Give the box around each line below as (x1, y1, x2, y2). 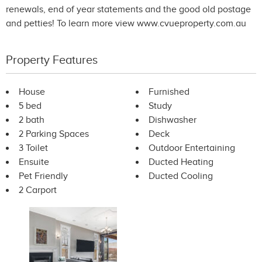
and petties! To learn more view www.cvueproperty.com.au (6, 18, 246, 30)
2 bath (19, 115, 44, 126)
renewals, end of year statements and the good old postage (6, 4, 251, 16)
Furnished (149, 87, 189, 98)
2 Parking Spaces (19, 129, 89, 140)
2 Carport (19, 185, 57, 196)
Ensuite (19, 157, 49, 168)
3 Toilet (19, 143, 48, 154)
